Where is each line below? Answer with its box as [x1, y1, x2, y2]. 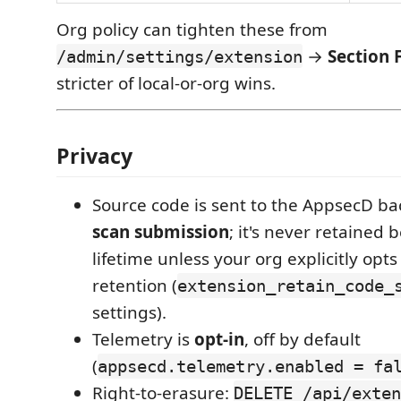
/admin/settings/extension [56, 46, 303, 66]
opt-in [194, 328, 244, 351]
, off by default [244, 328, 361, 351]
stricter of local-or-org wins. [56, 71, 276, 95]
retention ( [92, 274, 177, 297]
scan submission [92, 220, 229, 243]
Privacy [56, 141, 132, 170]
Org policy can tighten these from [56, 17, 328, 41]
